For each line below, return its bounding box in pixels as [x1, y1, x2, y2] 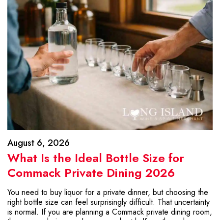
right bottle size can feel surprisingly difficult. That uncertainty [7, 196, 210, 208]
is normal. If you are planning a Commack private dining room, [7, 206, 212, 218]
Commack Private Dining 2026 [7, 164, 175, 181]
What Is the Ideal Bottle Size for [7, 149, 184, 166]
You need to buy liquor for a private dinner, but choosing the [7, 187, 208, 198]
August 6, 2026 [7, 137, 70, 149]
